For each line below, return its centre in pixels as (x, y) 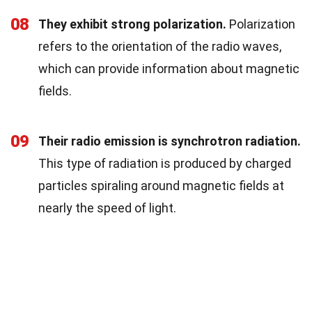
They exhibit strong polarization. (132, 24)
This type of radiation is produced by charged (165, 163)
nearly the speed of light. (107, 208)
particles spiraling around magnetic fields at (161, 185)
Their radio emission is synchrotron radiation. (170, 141)
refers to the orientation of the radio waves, (160, 46)
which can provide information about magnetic (169, 68)
